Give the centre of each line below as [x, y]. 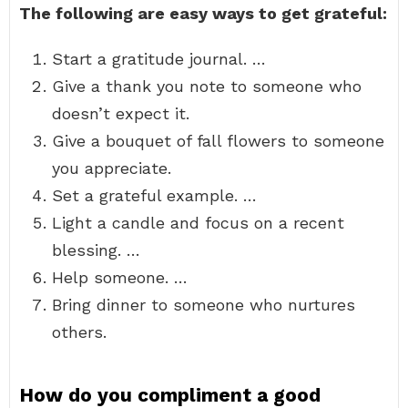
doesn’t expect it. [121, 113]
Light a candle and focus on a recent [198, 223]
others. [79, 332]
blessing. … [96, 250]
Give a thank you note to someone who [207, 86]
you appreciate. [112, 168]
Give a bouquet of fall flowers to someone [218, 141]
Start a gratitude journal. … [159, 59]
